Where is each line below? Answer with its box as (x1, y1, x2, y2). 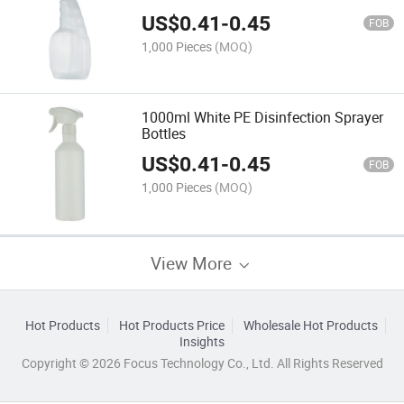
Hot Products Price (118, 317, 225, 334)
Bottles (142, 123, 187, 143)
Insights (179, 333, 225, 350)
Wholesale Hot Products (243, 317, 378, 334)
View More (151, 251, 236, 274)
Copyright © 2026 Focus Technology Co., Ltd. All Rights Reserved (21, 354, 383, 372)
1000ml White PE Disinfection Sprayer (142, 106, 384, 127)
